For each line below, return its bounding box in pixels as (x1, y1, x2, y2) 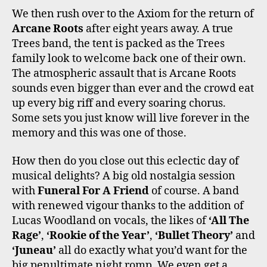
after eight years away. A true (83, 21, 233, 36)
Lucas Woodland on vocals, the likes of (12, 214, 209, 228)
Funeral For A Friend (38, 184, 149, 198)
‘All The (209, 214, 249, 228)
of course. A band (149, 184, 239, 198)
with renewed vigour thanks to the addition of (12, 199, 244, 213)
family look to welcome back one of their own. (12, 51, 246, 66)
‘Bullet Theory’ (155, 229, 233, 243)
